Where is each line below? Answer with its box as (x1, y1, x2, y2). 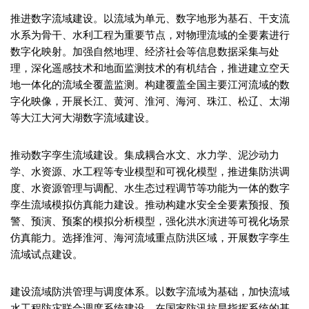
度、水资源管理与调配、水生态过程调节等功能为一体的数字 (10, 180, 290, 195)
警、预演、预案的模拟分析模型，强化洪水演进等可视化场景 (10, 213, 290, 228)
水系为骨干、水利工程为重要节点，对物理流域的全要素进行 (10, 27, 290, 42)
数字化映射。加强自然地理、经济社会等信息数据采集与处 (10, 43, 279, 59)
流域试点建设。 (10, 246, 83, 261)
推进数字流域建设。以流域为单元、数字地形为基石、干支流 (10, 10, 290, 26)
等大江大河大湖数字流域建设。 (10, 110, 155, 125)
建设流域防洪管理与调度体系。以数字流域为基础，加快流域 (10, 283, 290, 299)
